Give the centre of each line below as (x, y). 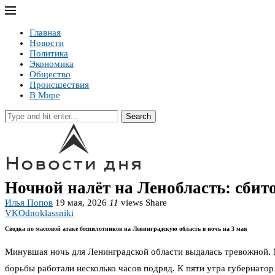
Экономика (52, 64)
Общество (50, 74)
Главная (45, 33)
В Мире (45, 95)
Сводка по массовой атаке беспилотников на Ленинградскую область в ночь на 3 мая (126, 229)
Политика (49, 53)
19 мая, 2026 (81, 203)
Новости (47, 43)
